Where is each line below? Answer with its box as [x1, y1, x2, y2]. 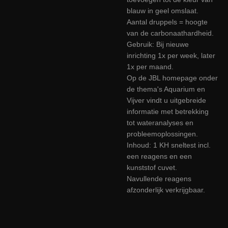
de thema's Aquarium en [127, 85, 205, 93]
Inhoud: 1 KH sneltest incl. [127, 141, 211, 149]
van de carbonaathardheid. [127, 29, 214, 37]
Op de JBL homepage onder [127, 74, 218, 82]
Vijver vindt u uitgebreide [127, 96, 206, 104]
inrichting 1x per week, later [127, 51, 215, 60]
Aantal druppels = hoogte [127, 18, 208, 26]
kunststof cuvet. [127, 163, 177, 172]
